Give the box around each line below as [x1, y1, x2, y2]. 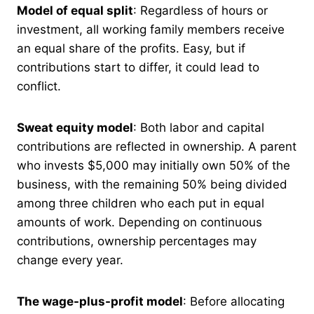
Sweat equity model [17, 120, 133, 135]
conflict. [17, 78, 61, 93]
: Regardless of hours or [133, 3, 268, 18]
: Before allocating [183, 294, 285, 308]
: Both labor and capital [133, 120, 264, 135]
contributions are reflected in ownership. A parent [17, 139, 296, 153]
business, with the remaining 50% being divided [17, 177, 287, 191]
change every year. [17, 252, 123, 267]
